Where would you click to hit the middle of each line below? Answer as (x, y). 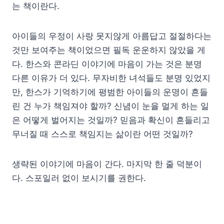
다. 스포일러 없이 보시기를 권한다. (79, 178)
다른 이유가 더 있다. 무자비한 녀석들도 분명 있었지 (111, 78)
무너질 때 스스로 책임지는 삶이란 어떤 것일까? (102, 134)
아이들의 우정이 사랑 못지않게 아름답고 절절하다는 (112, 36)
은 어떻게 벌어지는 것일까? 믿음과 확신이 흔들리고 (111, 120)
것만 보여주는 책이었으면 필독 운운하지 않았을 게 (109, 50)
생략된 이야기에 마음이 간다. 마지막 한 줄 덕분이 (107, 164)
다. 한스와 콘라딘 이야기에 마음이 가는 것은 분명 (107, 64)
